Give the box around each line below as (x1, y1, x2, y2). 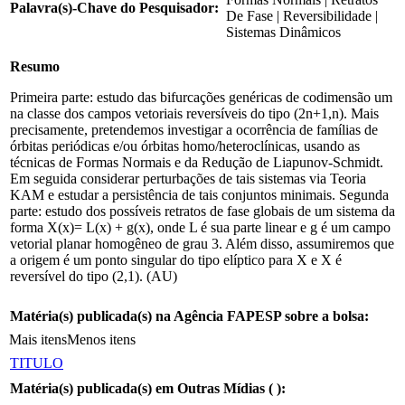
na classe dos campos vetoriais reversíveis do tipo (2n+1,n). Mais (10, 105, 379, 121)
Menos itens (67, 331, 136, 347)
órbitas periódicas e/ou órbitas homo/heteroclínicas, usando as (10, 137, 360, 154)
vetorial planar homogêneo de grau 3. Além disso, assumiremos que (10, 235, 394, 251)
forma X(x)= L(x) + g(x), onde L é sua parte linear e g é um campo (10, 219, 391, 235)
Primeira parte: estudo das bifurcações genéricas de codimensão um (10, 89, 392, 105)
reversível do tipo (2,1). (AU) (10, 268, 177, 284)
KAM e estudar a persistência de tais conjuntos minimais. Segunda (10, 186, 389, 202)
